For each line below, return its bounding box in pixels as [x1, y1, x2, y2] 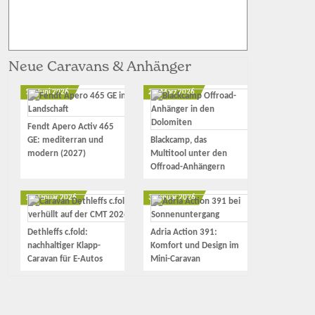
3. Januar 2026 [148, 193, 196, 202]
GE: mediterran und [27, 135, 104, 145]
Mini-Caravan [150, 254, 201, 264]
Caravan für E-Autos [27, 254, 103, 264]
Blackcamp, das [150, 135, 207, 145]
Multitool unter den [150, 148, 228, 158]
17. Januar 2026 [25, 193, 77, 202]
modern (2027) [27, 148, 86, 158]
